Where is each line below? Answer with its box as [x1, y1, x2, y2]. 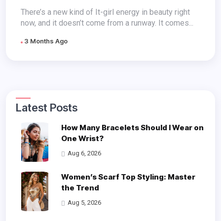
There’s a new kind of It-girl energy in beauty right [21, 7, 190, 17]
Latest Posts [22, 101, 77, 114]
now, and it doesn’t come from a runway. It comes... [21, 18, 193, 28]
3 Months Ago [23, 37, 68, 45]
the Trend [61, 183, 99, 193]
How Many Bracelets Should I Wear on [61, 123, 204, 133]
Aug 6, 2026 [67, 149, 101, 157]
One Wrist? [61, 134, 104, 144]
